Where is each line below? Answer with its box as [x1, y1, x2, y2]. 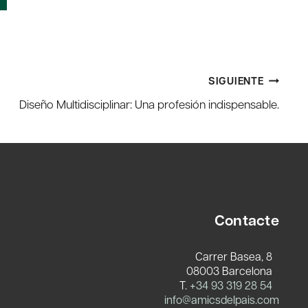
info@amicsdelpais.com [164, 291, 279, 307]
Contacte [214, 209, 279, 230]
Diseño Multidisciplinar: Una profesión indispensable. [19, 96, 279, 112]
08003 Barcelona [186, 263, 279, 278]
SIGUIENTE [208, 73, 264, 88]
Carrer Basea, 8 [195, 248, 279, 263]
